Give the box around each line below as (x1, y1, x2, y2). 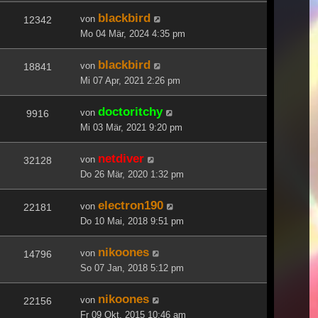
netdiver (98, 150, 144, 165)
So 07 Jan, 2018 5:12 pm (80, 262, 184, 273)
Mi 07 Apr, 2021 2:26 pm (80, 75, 180, 86)
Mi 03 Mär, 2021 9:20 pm (80, 121, 182, 133)
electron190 (98, 197, 163, 212)
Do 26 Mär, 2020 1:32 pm (80, 168, 184, 180)
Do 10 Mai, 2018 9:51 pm (80, 215, 184, 226)
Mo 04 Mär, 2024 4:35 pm (80, 28, 185, 39)
